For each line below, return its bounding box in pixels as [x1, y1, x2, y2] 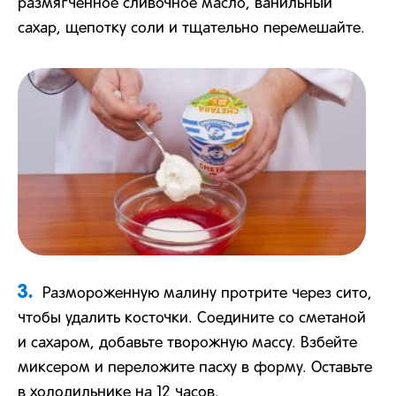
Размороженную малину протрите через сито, [42, 286, 372, 302]
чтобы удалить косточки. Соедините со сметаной [18, 311, 366, 327]
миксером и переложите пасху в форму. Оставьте [18, 361, 372, 377]
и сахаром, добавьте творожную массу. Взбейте [18, 336, 357, 352]
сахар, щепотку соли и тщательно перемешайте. [18, 21, 365, 37]
